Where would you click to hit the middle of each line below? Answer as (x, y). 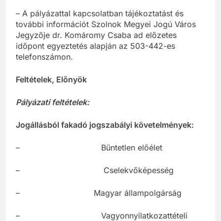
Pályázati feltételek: (53, 102)
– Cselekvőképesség (95, 170)
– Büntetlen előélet (89, 148)
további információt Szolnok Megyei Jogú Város (106, 24)
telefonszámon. (44, 57)
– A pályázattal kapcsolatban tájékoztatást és (100, 14)
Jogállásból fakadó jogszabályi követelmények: (105, 125)
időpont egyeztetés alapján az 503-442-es (95, 46)
